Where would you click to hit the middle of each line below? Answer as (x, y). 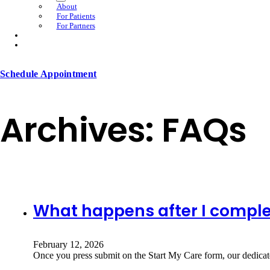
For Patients (76, 16)
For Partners (76, 25)
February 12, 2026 (68, 244)
